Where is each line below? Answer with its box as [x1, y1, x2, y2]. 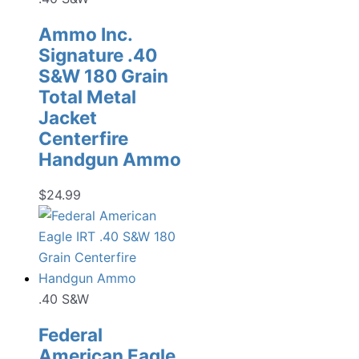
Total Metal [38, 85, 136, 107]
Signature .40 [38, 43, 157, 66]
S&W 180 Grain [38, 64, 168, 87]
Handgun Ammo [38, 147, 181, 170]
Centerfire [38, 127, 128, 149]
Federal [38, 323, 103, 345]
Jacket [38, 106, 97, 128]
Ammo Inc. [38, 22, 132, 45]
